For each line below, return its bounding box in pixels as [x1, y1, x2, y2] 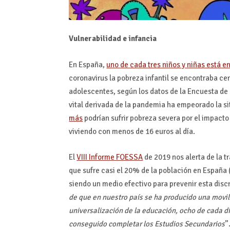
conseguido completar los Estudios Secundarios [69, 219, 225, 228]
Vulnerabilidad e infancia [69, 34, 157, 44]
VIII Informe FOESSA [76, 152, 143, 162]
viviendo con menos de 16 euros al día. [69, 126, 196, 136]
